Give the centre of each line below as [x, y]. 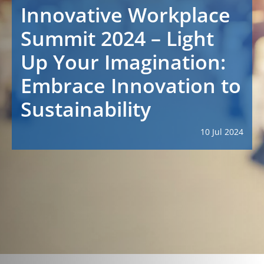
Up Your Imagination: [123, 62]
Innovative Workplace [126, 15]
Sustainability [86, 109]
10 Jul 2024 [222, 132]
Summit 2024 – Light [117, 38]
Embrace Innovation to [131, 85]
